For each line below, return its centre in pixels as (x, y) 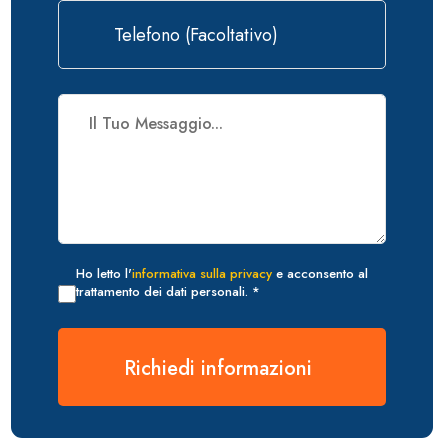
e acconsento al (320, 274)
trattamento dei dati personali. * (168, 292)
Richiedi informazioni (217, 369)
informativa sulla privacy (202, 274)
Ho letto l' (104, 274)
